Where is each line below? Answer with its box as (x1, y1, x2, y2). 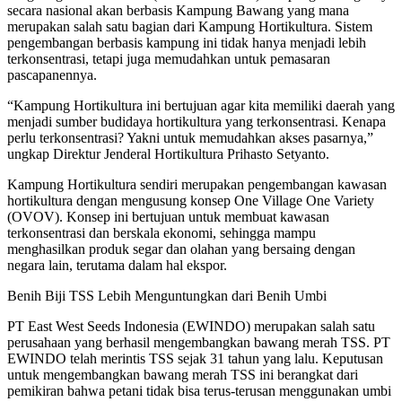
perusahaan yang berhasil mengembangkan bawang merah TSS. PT (7, 334, 390, 350)
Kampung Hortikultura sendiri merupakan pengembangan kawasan (7, 176, 387, 192)
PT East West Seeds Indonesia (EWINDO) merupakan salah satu (7, 318, 375, 334)
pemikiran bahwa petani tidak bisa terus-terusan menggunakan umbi (7, 382, 391, 398)
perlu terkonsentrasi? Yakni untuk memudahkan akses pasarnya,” (7, 129, 373, 145)
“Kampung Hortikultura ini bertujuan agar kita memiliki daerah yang (7, 97, 395, 113)
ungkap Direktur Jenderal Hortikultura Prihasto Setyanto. (7, 145, 329, 162)
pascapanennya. (7, 66, 97, 83)
